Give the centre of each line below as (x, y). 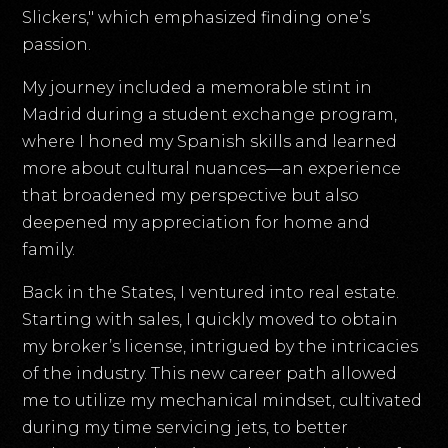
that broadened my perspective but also (191, 196)
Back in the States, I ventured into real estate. (211, 293)
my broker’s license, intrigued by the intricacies (220, 347)
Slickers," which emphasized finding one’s (196, 18)
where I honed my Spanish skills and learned (210, 142)
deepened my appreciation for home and (196, 223)
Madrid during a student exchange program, (210, 115)
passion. (57, 45)
